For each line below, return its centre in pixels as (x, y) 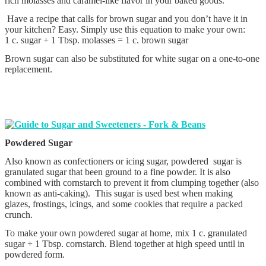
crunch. (19, 214)
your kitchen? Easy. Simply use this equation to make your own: (125, 29)
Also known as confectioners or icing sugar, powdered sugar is (123, 161)
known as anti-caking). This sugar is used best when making (119, 193)
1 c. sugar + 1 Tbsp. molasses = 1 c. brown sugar (96, 40)
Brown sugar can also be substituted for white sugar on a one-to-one (132, 58)
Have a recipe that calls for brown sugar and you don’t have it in (126, 18)
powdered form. (35, 254)
